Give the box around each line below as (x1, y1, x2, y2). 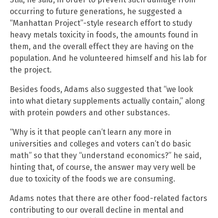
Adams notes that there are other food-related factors (10, 193, 207, 203)
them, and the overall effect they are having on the (10, 41, 194, 51)
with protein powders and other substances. (10, 108, 170, 117)
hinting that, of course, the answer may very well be (10, 162, 196, 172)
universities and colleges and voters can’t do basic (10, 139, 191, 148)
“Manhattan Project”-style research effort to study (10, 18, 192, 28)
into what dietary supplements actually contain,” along (10, 96, 205, 106)
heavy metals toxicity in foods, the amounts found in (10, 30, 198, 39)
